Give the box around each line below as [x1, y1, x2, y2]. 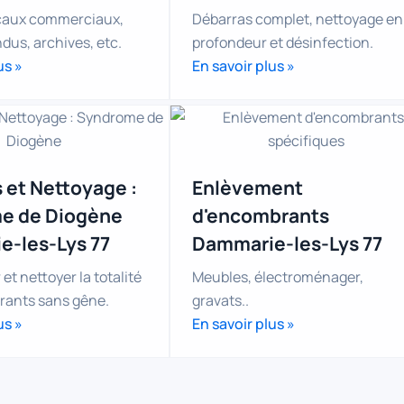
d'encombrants [192, 202, 329, 228]
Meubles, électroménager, [192, 266, 363, 287]
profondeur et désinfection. [192, 32, 373, 53]
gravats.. [192, 289, 249, 310]
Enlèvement [192, 174, 303, 200]
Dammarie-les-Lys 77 [192, 230, 382, 256]
